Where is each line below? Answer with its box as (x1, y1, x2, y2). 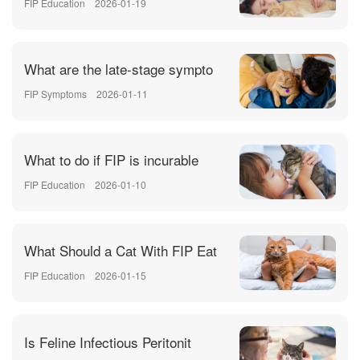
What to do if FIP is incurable (24, 149, 198, 170)
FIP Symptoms (24, 87, 87, 101)
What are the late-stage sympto (24, 59, 213, 80)
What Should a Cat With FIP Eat (24, 240, 217, 261)
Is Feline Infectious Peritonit (24, 331, 191, 352)
